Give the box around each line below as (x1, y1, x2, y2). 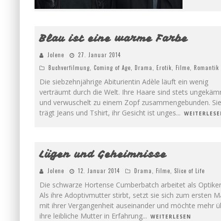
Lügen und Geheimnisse (39, 148, 167, 160)
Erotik (156, 64, 172, 72)
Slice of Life (174, 167, 205, 175)
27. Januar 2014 (78, 51, 121, 59)
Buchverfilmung (48, 64, 90, 72)
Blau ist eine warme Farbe (39, 32, 188, 44)
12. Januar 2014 (78, 167, 120, 175)
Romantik (194, 64, 219, 72)
